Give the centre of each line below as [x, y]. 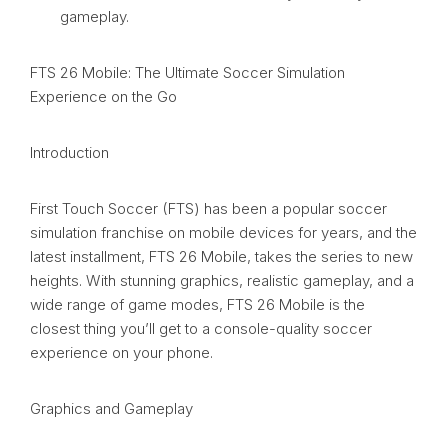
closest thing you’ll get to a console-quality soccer [201, 329]
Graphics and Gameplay [111, 409]
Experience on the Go [103, 97]
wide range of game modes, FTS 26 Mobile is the [197, 305]
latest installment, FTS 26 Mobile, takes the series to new [221, 257]
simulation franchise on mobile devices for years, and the [223, 233]
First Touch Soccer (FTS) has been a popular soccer [208, 209]
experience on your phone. [121, 353]
